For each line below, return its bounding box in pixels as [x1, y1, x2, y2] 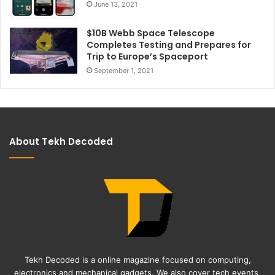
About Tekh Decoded [9, 135, 113, 149]
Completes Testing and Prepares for [87, 39, 251, 52]
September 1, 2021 [94, 66, 153, 76]
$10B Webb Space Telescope [87, 27, 215, 40]
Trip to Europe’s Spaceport [87, 50, 208, 63]
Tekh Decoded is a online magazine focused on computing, [24, 255, 251, 265]
